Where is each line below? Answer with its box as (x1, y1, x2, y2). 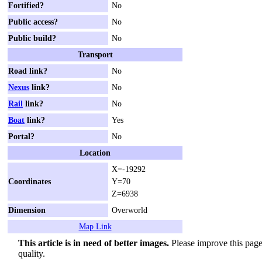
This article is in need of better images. (18, 237, 169, 248)
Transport (77, 49, 113, 59)
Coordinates (8, 176, 51, 186)
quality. (18, 248, 45, 258)
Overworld (112, 205, 147, 215)
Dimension (8, 205, 46, 215)
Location (80, 147, 111, 157)
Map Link (78, 221, 112, 231)
